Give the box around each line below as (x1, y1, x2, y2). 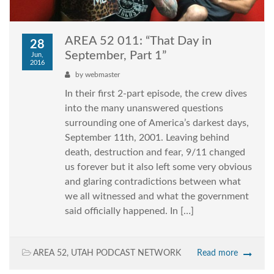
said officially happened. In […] (65, 206, 194, 217)
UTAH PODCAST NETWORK (71, 249, 181, 258)
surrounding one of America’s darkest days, (65, 118, 249, 128)
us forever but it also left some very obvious (65, 162, 252, 172)
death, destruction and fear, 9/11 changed (65, 147, 245, 158)
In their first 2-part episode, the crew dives (65, 89, 247, 99)
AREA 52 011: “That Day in (65, 35, 212, 48)
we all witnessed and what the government (65, 191, 249, 202)
